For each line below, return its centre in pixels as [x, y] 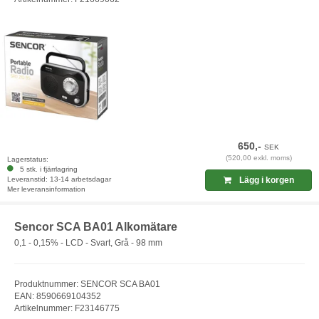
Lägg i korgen [265, 181]
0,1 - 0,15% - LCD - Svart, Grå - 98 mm [88, 242]
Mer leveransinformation [46, 189]
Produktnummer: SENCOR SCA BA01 [87, 284]
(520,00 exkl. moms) [258, 158]
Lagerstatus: [28, 159]
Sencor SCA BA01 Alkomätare [96, 227]
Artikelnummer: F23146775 [67, 308]
